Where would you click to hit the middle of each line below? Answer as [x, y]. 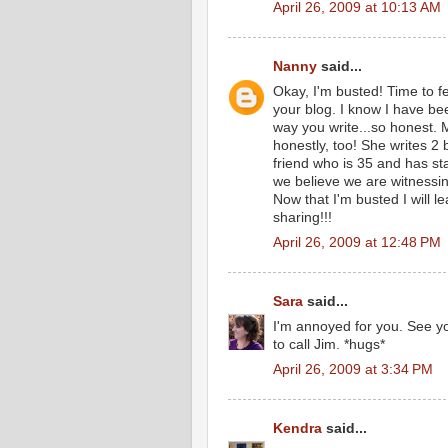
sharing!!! [302, 217]
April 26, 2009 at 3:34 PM [353, 369]
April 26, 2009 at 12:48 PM [357, 242]
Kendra [297, 428]
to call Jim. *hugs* [329, 344]
